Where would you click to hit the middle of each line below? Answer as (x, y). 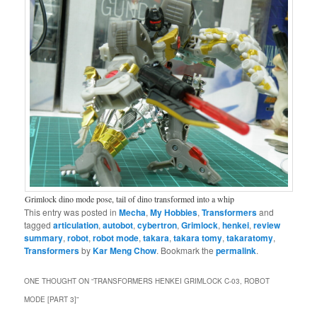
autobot (118, 225)
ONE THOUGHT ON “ (59, 281)
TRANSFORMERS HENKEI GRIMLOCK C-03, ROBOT (182, 281)
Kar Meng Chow (125, 250)
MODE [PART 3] (51, 299)
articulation (76, 225)
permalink (236, 250)
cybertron (157, 225)
